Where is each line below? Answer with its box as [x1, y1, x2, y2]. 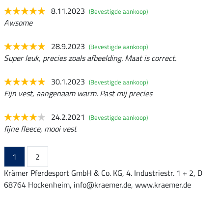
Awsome [4, 17, 32, 29]
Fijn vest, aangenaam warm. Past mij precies [4, 87, 152, 100]
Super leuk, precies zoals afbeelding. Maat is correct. [4, 52, 176, 64]
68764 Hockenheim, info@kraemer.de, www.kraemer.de [4, 179, 191, 191]
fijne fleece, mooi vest [4, 123, 77, 135]
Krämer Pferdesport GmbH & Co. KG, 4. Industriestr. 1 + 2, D [4, 167, 202, 179]
